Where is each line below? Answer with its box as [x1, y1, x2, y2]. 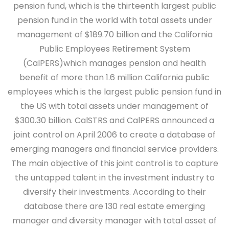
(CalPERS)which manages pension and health [23, 57, 206, 69]
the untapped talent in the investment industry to [14, 172, 215, 184]
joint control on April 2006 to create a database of [13, 129, 216, 141]
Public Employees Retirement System [39, 43, 190, 55]
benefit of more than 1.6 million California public [19, 72, 210, 83]
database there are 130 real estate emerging [24, 200, 205, 212]
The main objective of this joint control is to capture [11, 157, 218, 169]
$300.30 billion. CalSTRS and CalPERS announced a [15, 114, 214, 126]
